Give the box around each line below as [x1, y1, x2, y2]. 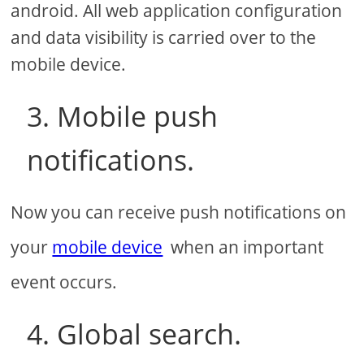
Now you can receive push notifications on [11, 200, 347, 223]
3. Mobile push [27, 97, 219, 135]
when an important [162, 235, 324, 258]
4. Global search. [27, 314, 242, 353]
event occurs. [11, 270, 118, 293]
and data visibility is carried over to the [11, 25, 317, 49]
